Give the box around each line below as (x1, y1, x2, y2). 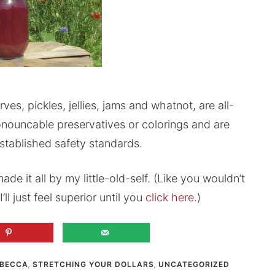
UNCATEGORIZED (158, 260, 230, 269)
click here (145, 190, 194, 204)
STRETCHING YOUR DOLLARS (32, 260, 154, 269)
